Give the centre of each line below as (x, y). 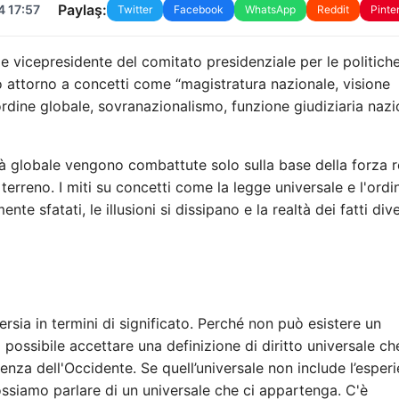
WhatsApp (270, 9)
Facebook (198, 9)
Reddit (333, 9)
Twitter (134, 9)
